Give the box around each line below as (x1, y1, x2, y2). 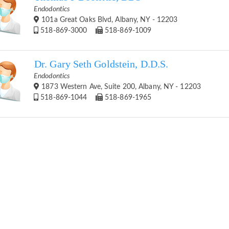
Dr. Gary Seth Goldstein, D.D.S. (34, 58, 169, 70)
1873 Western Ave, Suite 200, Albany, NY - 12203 (39, 83, 201, 90)
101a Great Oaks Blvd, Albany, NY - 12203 (39, 16, 178, 24)
